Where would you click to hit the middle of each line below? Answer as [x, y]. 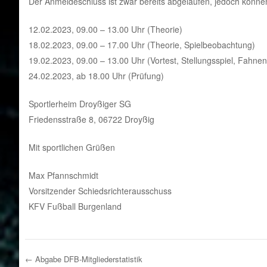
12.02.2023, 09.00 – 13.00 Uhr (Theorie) [105, 29]
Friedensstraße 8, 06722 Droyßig [91, 119]
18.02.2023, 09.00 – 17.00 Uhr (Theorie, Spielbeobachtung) [142, 44]
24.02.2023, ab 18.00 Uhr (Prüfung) [96, 75]
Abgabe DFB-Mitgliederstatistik [87, 259]
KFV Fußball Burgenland [75, 206]
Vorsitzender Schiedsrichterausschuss [100, 190]
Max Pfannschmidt [63, 175]
